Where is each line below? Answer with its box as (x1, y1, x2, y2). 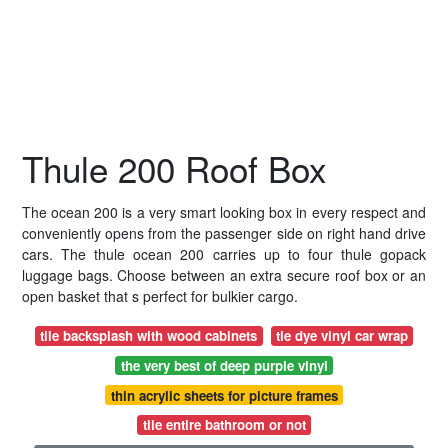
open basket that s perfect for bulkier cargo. (22, 286, 298, 306)
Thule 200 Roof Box (22, 143, 327, 193)
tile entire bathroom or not (142, 415, 306, 435)
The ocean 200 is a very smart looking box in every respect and (22, 202, 426, 222)
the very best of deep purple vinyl (120, 355, 328, 375)
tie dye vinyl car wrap (275, 326, 408, 346)
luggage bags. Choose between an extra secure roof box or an (22, 265, 426, 285)
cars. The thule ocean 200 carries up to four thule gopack (22, 244, 426, 264)
